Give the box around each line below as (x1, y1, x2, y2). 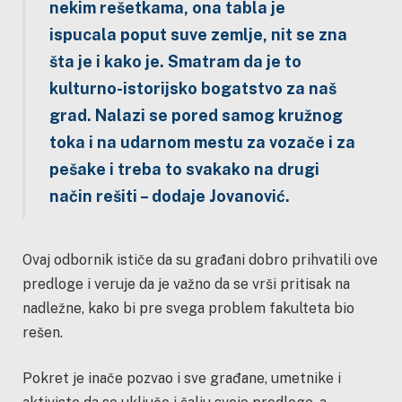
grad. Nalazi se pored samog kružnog (48, 106, 343, 126)
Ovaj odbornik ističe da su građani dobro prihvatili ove (22, 250, 378, 268)
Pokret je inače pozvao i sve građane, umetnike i (22, 370, 341, 388)
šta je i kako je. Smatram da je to (48, 52, 301, 72)
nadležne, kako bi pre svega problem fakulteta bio (22, 299, 354, 317)
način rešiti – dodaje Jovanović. (48, 187, 290, 206)
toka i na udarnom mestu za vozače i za (48, 133, 355, 153)
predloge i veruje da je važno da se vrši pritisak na (22, 275, 350, 293)
